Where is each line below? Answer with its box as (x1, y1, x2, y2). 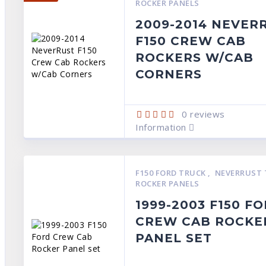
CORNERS (135, 67, 202, 81)
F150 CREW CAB (135, 34, 246, 48)
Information (135, 121, 189, 133)
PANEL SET (135, 231, 213, 245)
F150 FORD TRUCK (135, 167, 208, 178)
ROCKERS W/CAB (135, 50, 254, 65)
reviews (187, 108, 225, 120)
